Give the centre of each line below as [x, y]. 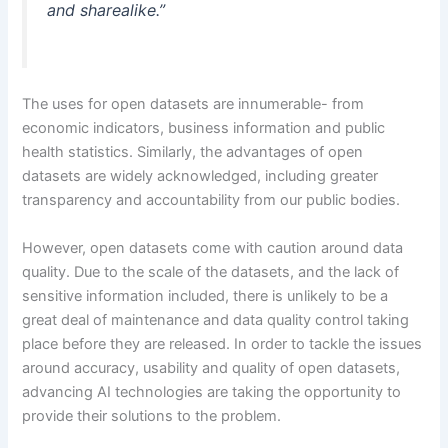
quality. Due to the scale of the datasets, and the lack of [211, 271]
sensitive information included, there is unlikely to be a [205, 295]
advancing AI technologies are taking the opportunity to [212, 391]
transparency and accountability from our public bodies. [213, 200]
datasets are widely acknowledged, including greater [200, 176]
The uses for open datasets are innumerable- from [193, 104]
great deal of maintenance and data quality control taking [216, 319]
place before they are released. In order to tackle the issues [222, 343]
